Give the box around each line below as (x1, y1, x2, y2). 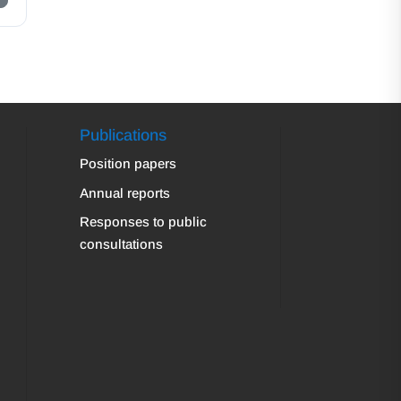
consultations (80, 236, 164, 252)
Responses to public (80, 214, 208, 230)
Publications (80, 126, 167, 145)
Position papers (80, 156, 177, 172)
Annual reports (80, 184, 171, 200)
